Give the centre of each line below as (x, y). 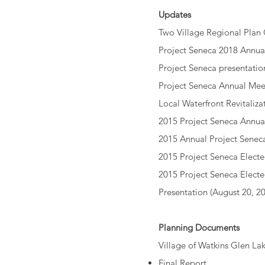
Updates (175, 14)
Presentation (183, 192)
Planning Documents (199, 227)
